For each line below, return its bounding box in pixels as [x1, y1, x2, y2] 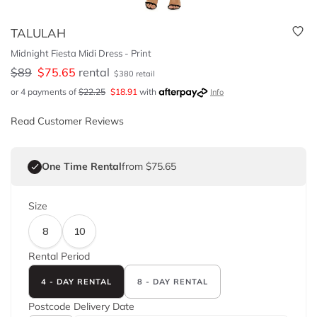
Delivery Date [74, 300, 134, 313]
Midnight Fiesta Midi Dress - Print [11, 47, 151, 59]
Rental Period [28, 250, 90, 263]
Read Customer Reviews [11, 115, 124, 127]
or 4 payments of [11, 86, 79, 97]
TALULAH [11, 25, 66, 40]
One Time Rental [42, 160, 122, 173]
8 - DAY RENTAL [137, 276, 208, 287]
